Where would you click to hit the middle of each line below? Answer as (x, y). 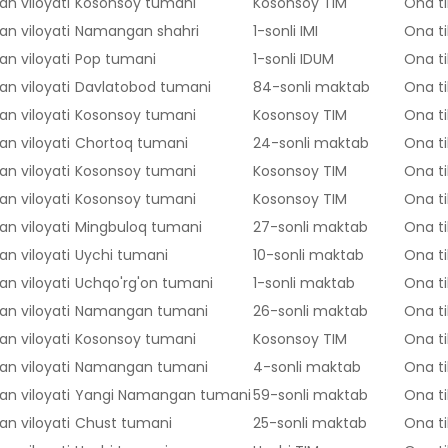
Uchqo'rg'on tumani (144, 283)
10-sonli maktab (308, 255)
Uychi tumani (121, 255)
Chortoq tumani (131, 143)
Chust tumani (123, 423)
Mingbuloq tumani (138, 227)
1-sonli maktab (304, 283)
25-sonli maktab (310, 423)
